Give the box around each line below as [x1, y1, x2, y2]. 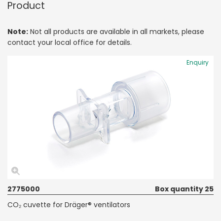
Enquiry [186, 58, 209, 67]
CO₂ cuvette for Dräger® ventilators [7, 199, 130, 210]
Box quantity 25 [155, 184, 214, 194]
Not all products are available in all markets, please [28, 26, 204, 37]
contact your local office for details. [7, 37, 132, 47]
